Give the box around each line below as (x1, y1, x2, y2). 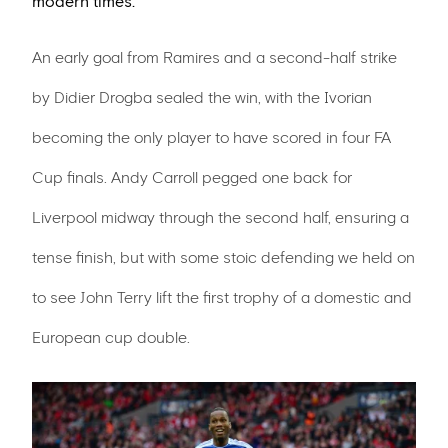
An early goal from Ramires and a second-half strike (32, 49, 397, 66)
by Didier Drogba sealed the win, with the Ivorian (32, 89, 372, 106)
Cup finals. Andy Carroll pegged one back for (32, 169, 352, 186)
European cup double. (32, 329, 190, 346)
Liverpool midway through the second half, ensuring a (32, 209, 409, 226)
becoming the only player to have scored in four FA (32, 129, 391, 146)
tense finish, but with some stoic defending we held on (32, 249, 415, 266)
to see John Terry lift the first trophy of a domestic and (32, 289, 412, 306)
